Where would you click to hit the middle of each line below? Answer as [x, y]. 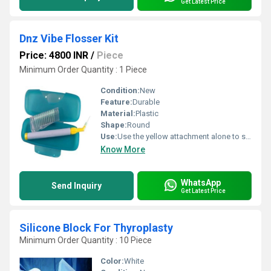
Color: [112, 261]
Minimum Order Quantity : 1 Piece [83, 70]
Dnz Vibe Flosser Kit [69, 38]
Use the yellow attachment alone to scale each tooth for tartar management [181, 136]
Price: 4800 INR [54, 55]
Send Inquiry [77, 186]
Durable [146, 102]
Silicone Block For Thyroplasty [96, 228]
